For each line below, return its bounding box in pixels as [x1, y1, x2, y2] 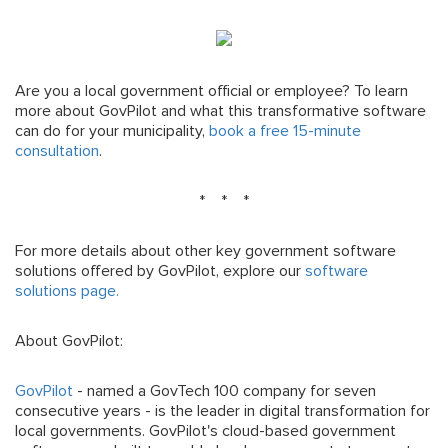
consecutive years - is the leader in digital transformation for [15, 403, 430, 420]
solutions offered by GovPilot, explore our [15, 263, 305, 280]
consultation [15, 143, 99, 160]
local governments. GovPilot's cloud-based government [15, 423, 396, 440]
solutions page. [15, 283, 123, 300]
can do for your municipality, [15, 123, 209, 140]
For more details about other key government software [15, 243, 396, 260]
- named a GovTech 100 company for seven [73, 383, 376, 400]
